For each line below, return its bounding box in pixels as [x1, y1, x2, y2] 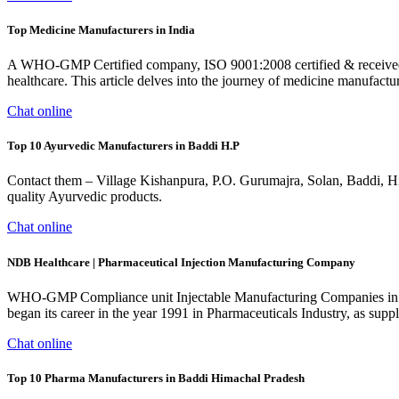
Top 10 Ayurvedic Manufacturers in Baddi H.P [7, 139, 240, 153]
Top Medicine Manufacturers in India [7, 22, 195, 37]
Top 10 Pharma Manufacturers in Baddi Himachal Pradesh [7, 370, 305, 385]
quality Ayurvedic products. [7, 189, 162, 205]
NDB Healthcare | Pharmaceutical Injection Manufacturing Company [7, 255, 355, 269]
